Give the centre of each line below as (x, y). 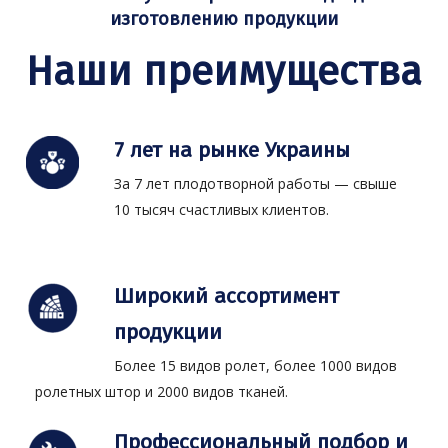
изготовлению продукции (224, 18)
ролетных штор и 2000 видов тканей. (162, 392)
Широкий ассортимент (227, 296)
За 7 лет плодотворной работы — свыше (256, 184)
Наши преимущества (224, 71)
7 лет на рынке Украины (232, 150)
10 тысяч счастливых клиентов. (222, 210)
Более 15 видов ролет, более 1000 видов (256, 366)
